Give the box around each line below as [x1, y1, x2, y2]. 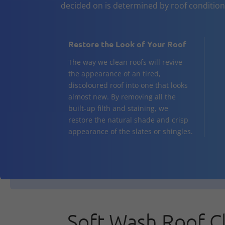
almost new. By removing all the [68, 92, 176, 102]
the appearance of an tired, [68, 69, 161, 79]
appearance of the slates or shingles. [68, 127, 193, 137]
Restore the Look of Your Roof [68, 39, 186, 50]
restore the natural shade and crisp [68, 115, 188, 125]
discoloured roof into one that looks [68, 80, 188, 90]
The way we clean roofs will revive [68, 57, 182, 67]
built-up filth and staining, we [68, 103, 168, 114]
